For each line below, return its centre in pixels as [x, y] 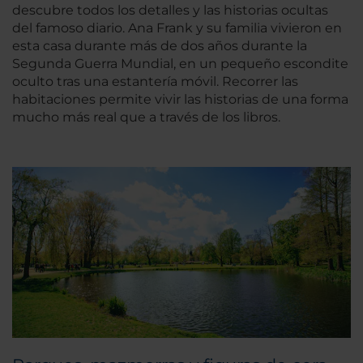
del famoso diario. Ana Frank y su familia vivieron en [177, 28]
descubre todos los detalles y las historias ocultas [170, 10]
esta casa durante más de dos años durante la [160, 45]
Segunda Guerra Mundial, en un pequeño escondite [180, 63]
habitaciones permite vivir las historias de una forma [180, 99]
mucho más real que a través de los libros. [146, 117]
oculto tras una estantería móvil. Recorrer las [155, 81]
